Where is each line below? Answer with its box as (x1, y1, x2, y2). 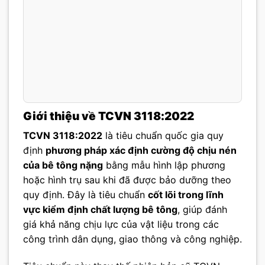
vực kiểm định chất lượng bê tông (23, 203, 177, 216)
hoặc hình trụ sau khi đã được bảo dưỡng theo (23, 174, 231, 186)
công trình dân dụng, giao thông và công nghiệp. (23, 233, 242, 245)
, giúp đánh (177, 203, 227, 216)
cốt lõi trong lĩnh (148, 189, 224, 201)
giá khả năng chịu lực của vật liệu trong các (23, 218, 219, 231)
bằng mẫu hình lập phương (103, 159, 225, 172)
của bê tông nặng (23, 159, 103, 172)
